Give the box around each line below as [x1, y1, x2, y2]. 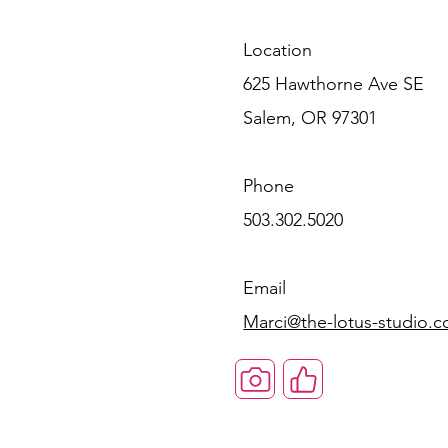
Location [243, 39, 313, 61]
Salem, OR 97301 [243, 107, 378, 129]
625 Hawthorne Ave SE [243, 73, 425, 95]
